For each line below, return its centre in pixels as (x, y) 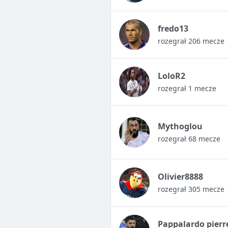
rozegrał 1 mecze (187, 89)
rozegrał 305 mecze (191, 189)
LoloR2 (171, 76)
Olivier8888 (180, 177)
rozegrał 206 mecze (191, 41)
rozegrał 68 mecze (189, 139)
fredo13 (173, 29)
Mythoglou (180, 126)
